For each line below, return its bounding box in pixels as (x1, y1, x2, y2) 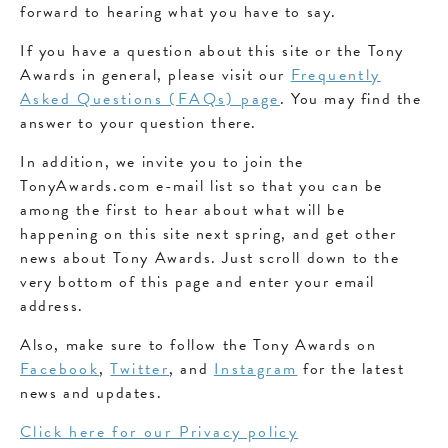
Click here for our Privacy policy (20, 420, 299, 444)
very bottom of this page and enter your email (20, 270, 376, 294)
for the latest (297, 357, 405, 381)
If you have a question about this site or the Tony (20, 39, 405, 63)
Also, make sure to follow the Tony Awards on (20, 333, 377, 357)
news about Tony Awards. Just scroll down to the (20, 246, 400, 270)
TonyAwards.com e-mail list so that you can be (20, 174, 384, 198)
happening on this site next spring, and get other (20, 222, 397, 246)
